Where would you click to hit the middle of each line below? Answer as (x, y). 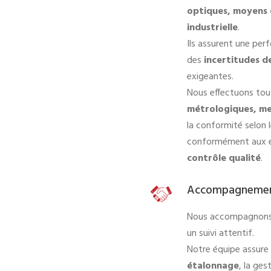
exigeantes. (210, 77)
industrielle (212, 28)
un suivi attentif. (220, 233)
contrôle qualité (224, 158)
